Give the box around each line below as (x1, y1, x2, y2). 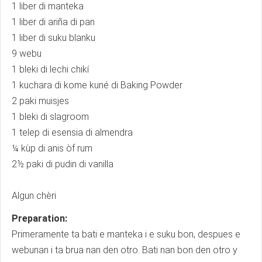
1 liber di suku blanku (12, 32, 95, 43)
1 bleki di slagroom (12, 111, 89, 122)
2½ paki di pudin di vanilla (12, 158, 113, 170)
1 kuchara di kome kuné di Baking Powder (12, 80, 182, 91)
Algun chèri (12, 190, 56, 201)
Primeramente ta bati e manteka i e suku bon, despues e (12, 229, 240, 240)
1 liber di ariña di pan (12, 16, 95, 27)
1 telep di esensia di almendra (12, 127, 133, 138)
